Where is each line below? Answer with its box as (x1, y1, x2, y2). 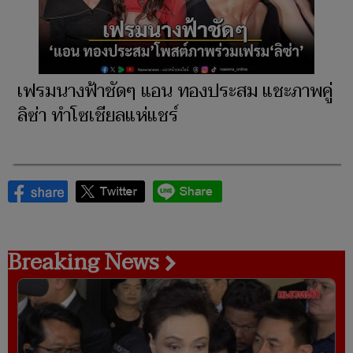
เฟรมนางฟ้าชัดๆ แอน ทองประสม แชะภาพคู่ (17, 76, 333, 107)
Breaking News (8, 243, 165, 282)
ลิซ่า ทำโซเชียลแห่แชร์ (17, 101, 178, 132)
